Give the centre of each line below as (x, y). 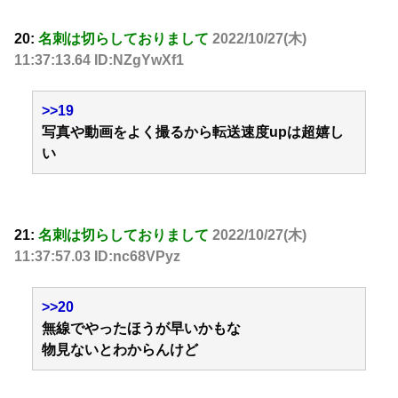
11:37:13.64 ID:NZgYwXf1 (99, 60)
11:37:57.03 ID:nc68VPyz (97, 256)
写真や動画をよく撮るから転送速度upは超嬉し (193, 132)
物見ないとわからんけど (120, 350)
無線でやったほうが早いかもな (141, 329)
